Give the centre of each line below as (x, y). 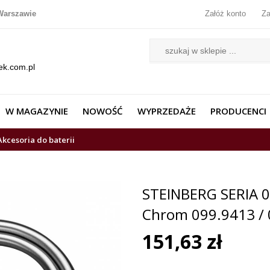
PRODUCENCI (238, 111)
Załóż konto (225, 14)
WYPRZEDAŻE (167, 111)
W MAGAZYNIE (37, 111)
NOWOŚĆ (103, 111)
